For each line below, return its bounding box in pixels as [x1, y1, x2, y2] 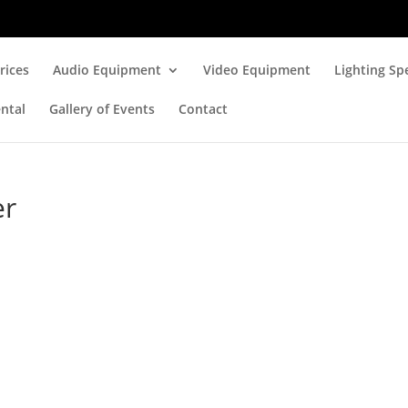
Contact [178, 100, 229, 117]
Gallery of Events [49, 100, 156, 117]
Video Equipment [203, 61, 311, 78]
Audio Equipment [53, 61, 162, 78]
